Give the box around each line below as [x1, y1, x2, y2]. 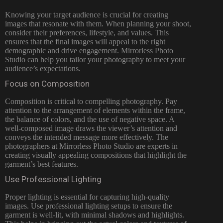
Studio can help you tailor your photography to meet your [5, 55, 185, 64]
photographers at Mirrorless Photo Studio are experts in [5, 141, 178, 150]
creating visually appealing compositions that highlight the [5, 150, 187, 159]
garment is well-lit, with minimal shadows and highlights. [5, 210, 184, 219]
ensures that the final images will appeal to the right [5, 37, 165, 46]
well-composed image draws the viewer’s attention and [5, 123, 177, 132]
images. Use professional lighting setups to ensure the [5, 201, 172, 210]
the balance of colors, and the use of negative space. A [5, 114, 174, 123]
